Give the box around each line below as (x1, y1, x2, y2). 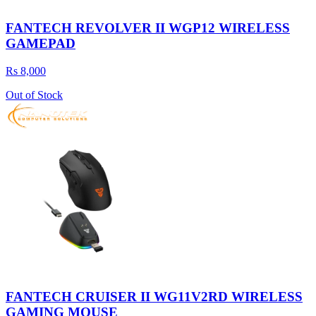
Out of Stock (6, 88, 63, 101)
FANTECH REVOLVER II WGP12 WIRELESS (6, 20, 290, 36)
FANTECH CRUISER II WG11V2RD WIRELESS (6, 289, 303, 305)
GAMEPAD (6, 36, 75, 51)
